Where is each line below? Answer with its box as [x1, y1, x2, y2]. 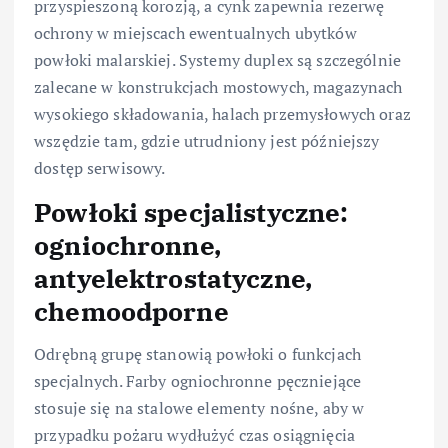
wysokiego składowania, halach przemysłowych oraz [34, 103, 411, 126]
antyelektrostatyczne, [34, 261, 313, 296]
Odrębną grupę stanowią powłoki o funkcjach [34, 342, 361, 365]
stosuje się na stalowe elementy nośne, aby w [34, 396, 365, 419]
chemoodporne [34, 294, 229, 329]
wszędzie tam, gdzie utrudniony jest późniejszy [34, 130, 380, 153]
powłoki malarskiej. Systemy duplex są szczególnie [34, 49, 401, 72]
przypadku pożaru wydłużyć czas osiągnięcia [34, 423, 355, 446]
